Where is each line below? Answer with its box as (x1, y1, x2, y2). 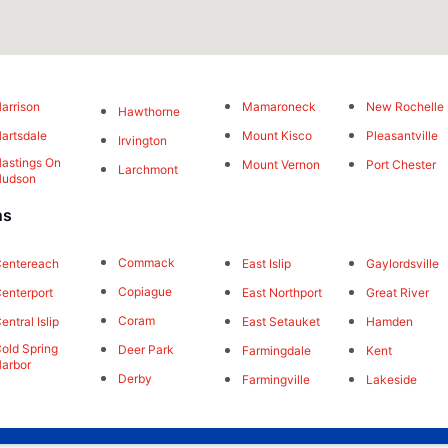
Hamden (366, 313, 414, 329)
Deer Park (117, 342, 174, 358)
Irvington (117, 133, 167, 149)
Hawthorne (117, 104, 180, 120)
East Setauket (241, 313, 320, 329)
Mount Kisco (241, 128, 312, 144)
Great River (366, 284, 430, 300)
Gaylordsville (366, 255, 440, 271)
